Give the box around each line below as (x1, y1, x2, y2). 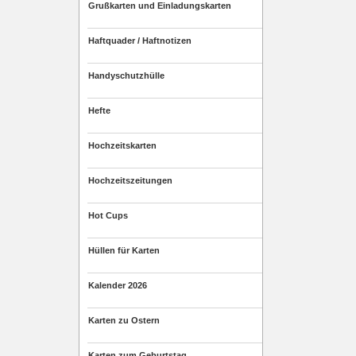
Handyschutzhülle (88, 71, 164, 80)
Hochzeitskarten (88, 141, 157, 150)
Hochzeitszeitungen (88, 176, 172, 185)
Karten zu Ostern (88, 315, 160, 325)
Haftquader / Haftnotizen (88, 36, 192, 45)
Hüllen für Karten (88, 246, 160, 255)
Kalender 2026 (88, 281, 147, 290)
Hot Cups (88, 211, 128, 220)
